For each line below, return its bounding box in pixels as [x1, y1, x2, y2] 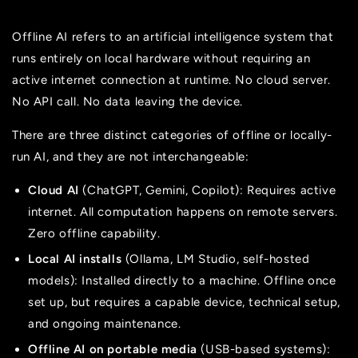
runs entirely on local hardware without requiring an [12, 50, 311, 66]
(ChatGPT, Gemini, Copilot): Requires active [78, 182, 336, 197]
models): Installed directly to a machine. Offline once [28, 272, 336, 288]
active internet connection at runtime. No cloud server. [12, 72, 332, 87]
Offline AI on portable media [28, 341, 197, 356]
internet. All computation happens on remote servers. [28, 204, 338, 219]
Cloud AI [28, 182, 79, 197]
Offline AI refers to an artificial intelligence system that [12, 29, 334, 44]
